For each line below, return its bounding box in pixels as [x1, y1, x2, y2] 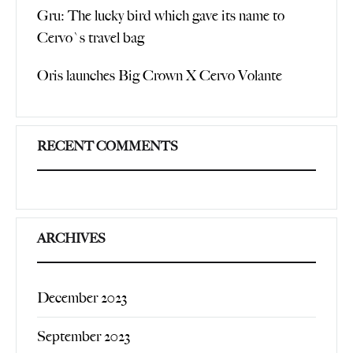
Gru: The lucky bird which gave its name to [37, 6, 284, 24]
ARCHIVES [37, 230, 106, 246]
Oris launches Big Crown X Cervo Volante [37, 66, 282, 84]
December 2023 [37, 288, 127, 307]
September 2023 [37, 327, 130, 345]
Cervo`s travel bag [37, 28, 144, 46]
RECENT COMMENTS [37, 138, 178, 154]
